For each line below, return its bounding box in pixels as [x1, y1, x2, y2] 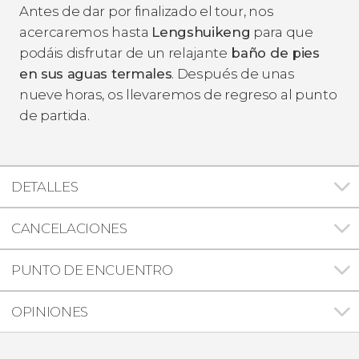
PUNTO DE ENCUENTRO [11, 261, 173, 278]
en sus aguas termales [19, 65, 172, 82]
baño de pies [227, 44, 320, 61]
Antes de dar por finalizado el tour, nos [19, 2, 274, 19]
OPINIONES [11, 303, 89, 320]
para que [250, 23, 313, 40]
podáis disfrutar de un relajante [19, 44, 228, 61]
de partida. [19, 107, 90, 123]
